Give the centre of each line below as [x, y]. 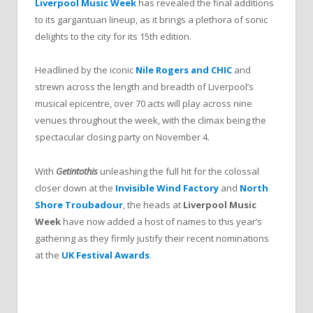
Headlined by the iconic [85, 70]
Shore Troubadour [79, 204]
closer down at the [75, 188]
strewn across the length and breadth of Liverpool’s [144, 87]
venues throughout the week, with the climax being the [151, 121]
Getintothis [77, 171]
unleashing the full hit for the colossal [180, 171]
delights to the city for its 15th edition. [113, 37]
